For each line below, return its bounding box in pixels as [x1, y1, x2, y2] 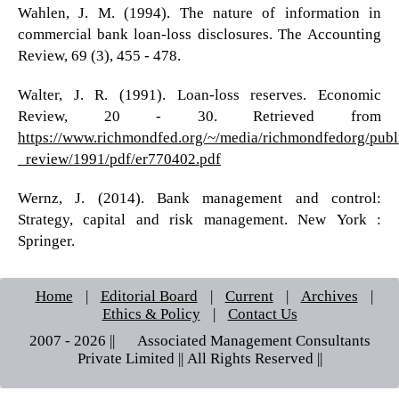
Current [224, 288, 273, 304]
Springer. [17, 232, 75, 248]
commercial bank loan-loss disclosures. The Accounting [17, 26, 382, 42]
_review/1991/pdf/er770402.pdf [17, 151, 221, 167]
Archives [300, 288, 358, 304]
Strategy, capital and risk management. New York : [17, 211, 382, 227]
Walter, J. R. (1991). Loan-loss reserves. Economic [17, 86, 382, 102]
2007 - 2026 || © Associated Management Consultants [28, 332, 370, 348]
